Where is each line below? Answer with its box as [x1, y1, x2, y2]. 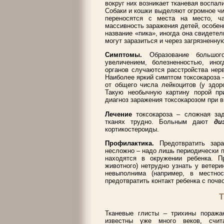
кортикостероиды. [105, 125, 159, 133]
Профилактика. [105, 139, 159, 147]
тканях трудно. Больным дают [105, 117, 214, 125]
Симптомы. [105, 51, 142, 59]
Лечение [105, 110, 136, 118]
